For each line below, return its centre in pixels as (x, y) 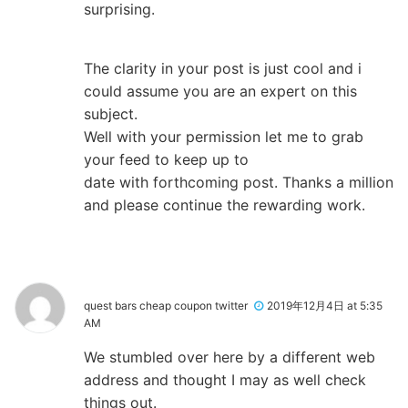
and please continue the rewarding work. (224, 204)
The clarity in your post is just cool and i (223, 68)
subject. (111, 113)
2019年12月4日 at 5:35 (325, 305)
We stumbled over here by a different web (229, 357)
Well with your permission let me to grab (224, 136)
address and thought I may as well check (225, 379)
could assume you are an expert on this (220, 91)
